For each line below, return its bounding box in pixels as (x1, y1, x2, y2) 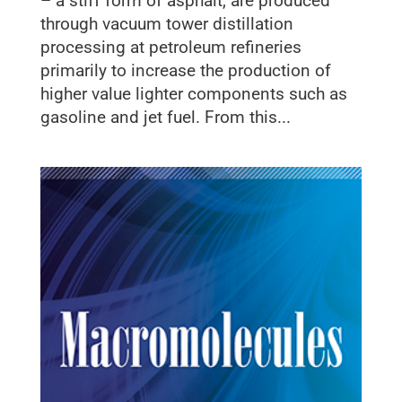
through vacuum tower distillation (39, 13, 293, 34)
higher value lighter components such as (39, 83, 347, 104)
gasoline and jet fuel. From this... (39, 107, 291, 127)
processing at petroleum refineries (39, 37, 301, 57)
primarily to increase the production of (39, 60, 331, 81)
